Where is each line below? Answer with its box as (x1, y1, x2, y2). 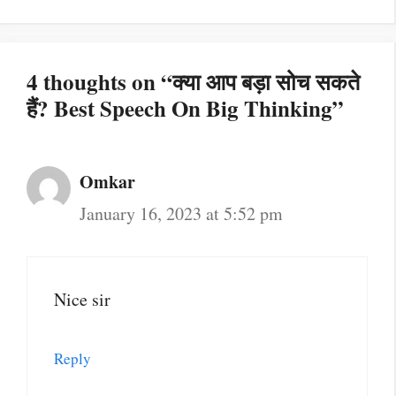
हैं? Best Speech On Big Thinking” (27, 91, 344, 125)
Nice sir (54, 286, 110, 311)
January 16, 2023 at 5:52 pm (80, 201, 283, 225)
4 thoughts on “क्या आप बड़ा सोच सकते (27, 65, 360, 98)
